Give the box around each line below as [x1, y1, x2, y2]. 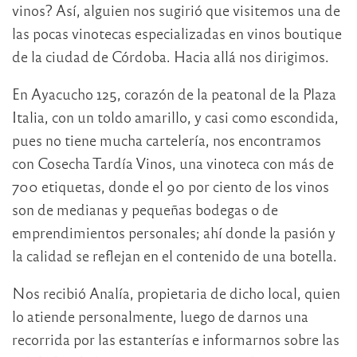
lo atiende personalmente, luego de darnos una [12, 306, 308, 325]
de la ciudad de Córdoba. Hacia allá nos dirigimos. [12, 46, 329, 65]
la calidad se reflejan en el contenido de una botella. [12, 245, 337, 265]
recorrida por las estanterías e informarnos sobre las [12, 329, 339, 348]
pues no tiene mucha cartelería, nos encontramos [12, 130, 321, 149]
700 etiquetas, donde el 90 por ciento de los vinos [12, 176, 329, 195]
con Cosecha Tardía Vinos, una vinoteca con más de [12, 153, 334, 172]
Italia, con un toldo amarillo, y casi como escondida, [12, 107, 339, 126]
